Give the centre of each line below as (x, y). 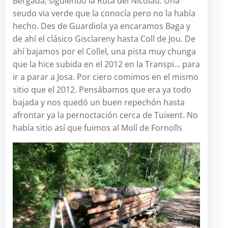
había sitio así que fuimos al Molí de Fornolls (97, 128)
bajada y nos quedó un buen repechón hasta (99, 103)
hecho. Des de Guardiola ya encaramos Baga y (102, 26)
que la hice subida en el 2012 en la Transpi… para (106, 64)
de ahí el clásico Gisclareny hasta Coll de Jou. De (104, 39)
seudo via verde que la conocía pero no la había (104, 13)
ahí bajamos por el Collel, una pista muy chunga (104, 52)
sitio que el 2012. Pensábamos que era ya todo (102, 90)
